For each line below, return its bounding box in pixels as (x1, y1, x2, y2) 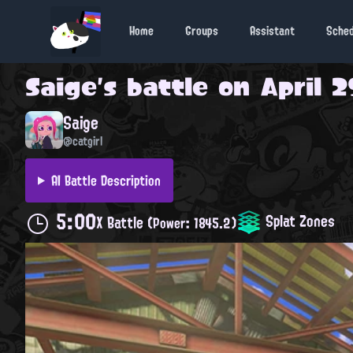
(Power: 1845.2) (147, 210, 236, 236)
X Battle (96, 208, 147, 237)
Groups (185, 20, 218, 43)
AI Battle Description (50, 167, 161, 193)
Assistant (250, 20, 295, 43)
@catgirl (63, 129, 102, 152)
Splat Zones (262, 206, 335, 235)
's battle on (97, 63, 260, 110)
